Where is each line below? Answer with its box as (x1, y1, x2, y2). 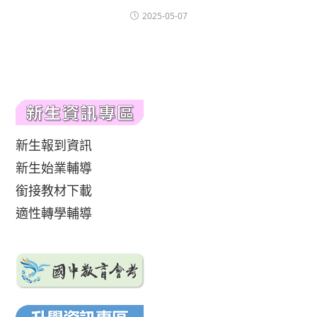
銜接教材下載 (16, 182, 93, 199)
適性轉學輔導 (16, 204, 93, 221)
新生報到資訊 (16, 137, 93, 154)
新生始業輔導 (16, 159, 93, 176)
